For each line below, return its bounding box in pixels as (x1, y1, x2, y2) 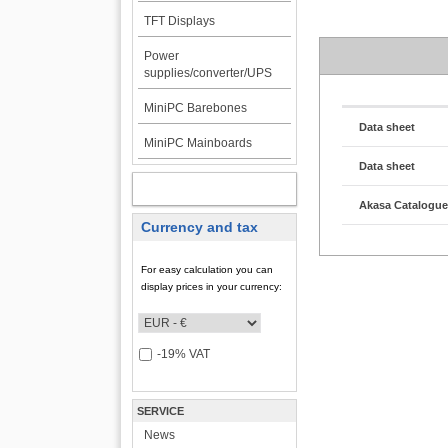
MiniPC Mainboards (143, 136, 252, 150)
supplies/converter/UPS (143, 66, 272, 80)
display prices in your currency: (141, 281, 283, 292)
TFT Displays (143, 14, 215, 28)
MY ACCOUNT (146, 181, 240, 197)
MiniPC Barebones (143, 101, 247, 115)
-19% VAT (156, 347, 210, 361)
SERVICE (137, 405, 185, 417)
